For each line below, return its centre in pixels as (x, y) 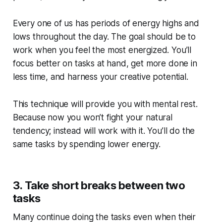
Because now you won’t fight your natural (92, 118)
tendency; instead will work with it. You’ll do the (104, 131)
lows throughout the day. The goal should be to (104, 37)
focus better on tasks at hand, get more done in (105, 64)
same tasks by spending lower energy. (86, 144)
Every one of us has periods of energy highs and (106, 24)
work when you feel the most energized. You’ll (102, 50)
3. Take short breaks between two (99, 186)
